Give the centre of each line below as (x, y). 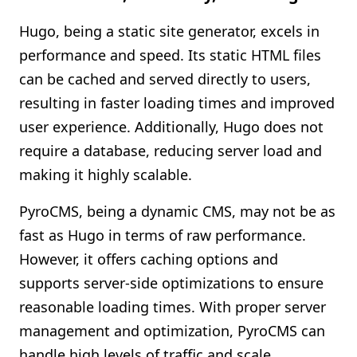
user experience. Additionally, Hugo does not (171, 127)
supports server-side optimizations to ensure (171, 283)
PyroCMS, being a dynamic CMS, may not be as (177, 211)
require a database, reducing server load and (171, 151)
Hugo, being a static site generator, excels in (169, 31)
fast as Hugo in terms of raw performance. (163, 235)
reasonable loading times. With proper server (173, 307)
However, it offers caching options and (149, 259)
